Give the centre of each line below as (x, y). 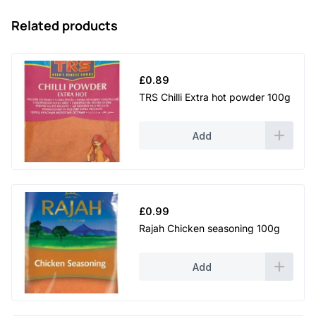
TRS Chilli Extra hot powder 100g (215, 97)
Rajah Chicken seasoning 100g (209, 229)
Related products (65, 25)
